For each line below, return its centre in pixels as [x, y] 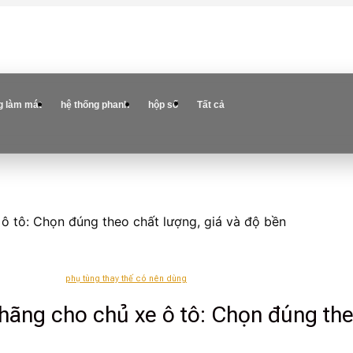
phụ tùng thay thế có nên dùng [126, 278]
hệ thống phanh [95, 105]
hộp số [163, 105]
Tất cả [211, 105]
